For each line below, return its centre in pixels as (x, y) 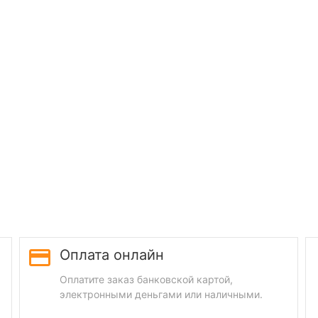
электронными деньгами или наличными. (161, 294)
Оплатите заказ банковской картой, (147, 279)
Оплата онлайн (112, 255)
